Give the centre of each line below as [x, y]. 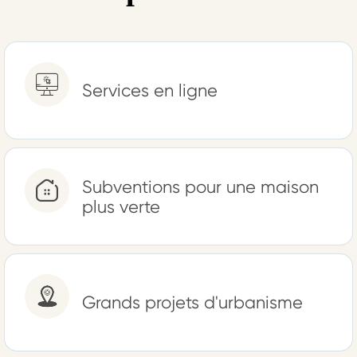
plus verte [121, 206]
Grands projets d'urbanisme [192, 302]
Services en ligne [150, 90]
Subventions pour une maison [200, 186]
